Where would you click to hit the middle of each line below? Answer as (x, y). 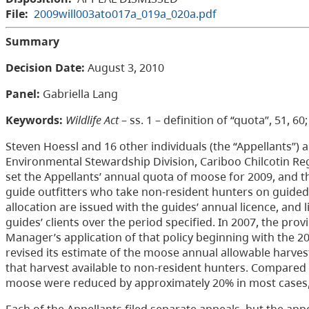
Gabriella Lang (80, 94)
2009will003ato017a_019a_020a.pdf (125, 14)
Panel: (24, 94)
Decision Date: (45, 68)
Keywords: (34, 120)
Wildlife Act (92, 120)
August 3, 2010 (124, 68)
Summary (32, 42)
